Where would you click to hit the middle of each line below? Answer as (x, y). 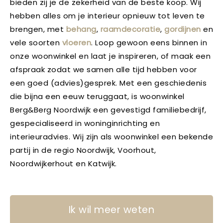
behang (81, 29)
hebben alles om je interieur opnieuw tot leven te (108, 16)
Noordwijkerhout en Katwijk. (64, 164)
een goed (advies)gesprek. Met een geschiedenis (108, 83)
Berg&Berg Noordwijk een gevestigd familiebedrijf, (108, 110)
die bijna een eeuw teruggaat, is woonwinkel (97, 96)
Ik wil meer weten (111, 210)
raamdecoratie (130, 29)
